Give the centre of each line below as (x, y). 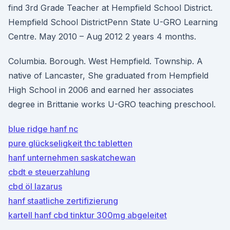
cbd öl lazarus (35, 186)
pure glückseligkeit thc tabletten (70, 143)
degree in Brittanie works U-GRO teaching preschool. (112, 104)
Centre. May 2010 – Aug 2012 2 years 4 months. (102, 36)
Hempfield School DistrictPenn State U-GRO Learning (113, 22)
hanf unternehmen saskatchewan (72, 158)
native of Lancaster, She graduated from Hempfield (108, 75)
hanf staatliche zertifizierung (63, 201)
